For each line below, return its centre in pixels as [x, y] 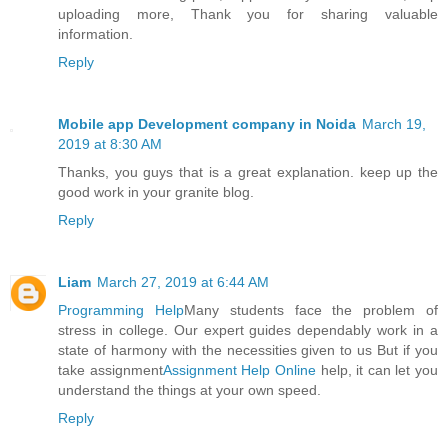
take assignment [110, 370]
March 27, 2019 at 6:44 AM [183, 282]
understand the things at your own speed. [189, 390]
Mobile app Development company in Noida [207, 124]
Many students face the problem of [311, 310]
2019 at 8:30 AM [110, 144]
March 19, [394, 124]
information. [95, 34]
